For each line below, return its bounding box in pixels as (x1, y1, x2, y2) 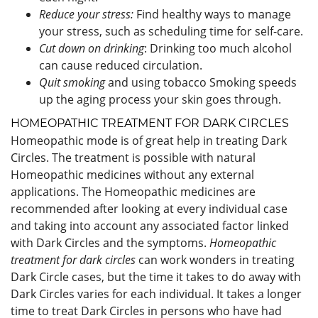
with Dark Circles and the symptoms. (11, 234, 209, 251)
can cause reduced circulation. (39, 57, 202, 73)
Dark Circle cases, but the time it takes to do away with (11, 268, 301, 285)
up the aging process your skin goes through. (39, 91, 281, 107)
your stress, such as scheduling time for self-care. (39, 23, 303, 39)
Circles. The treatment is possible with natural (11, 149, 256, 165)
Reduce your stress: (39, 6, 133, 22)
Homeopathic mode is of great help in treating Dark (11, 132, 287, 148)
